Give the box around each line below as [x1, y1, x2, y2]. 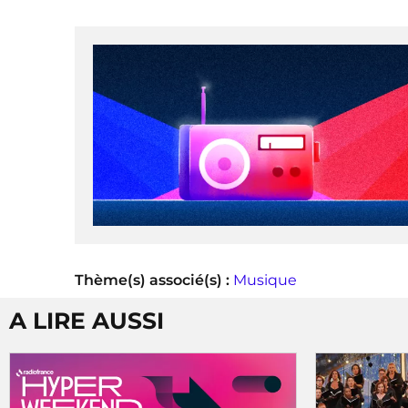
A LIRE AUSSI [9, 306, 164, 334]
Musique [233, 270, 297, 289]
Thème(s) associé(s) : [75, 270, 233, 289]
